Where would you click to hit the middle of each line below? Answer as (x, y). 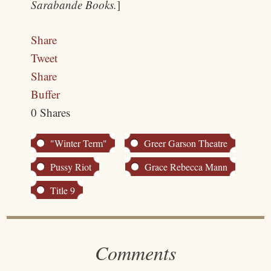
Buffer (46, 94)
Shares (55, 112)
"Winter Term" (79, 143)
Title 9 (63, 190)
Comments (135, 252)
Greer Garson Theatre (186, 143)
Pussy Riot (71, 166)
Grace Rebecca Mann (186, 166)
